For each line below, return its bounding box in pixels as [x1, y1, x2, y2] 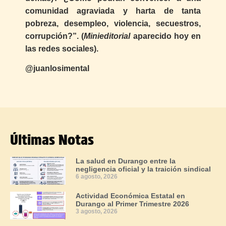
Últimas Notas [10, 131, 94, 148]
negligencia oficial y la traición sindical [76, 164, 211, 173]
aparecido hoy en [130, 31, 201, 40]
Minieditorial [84, 31, 131, 40]
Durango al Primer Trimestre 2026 [76, 199, 190, 208]
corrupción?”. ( [25, 31, 84, 40]
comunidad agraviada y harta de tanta [25, 6, 201, 15]
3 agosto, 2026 [76, 207, 118, 215]
